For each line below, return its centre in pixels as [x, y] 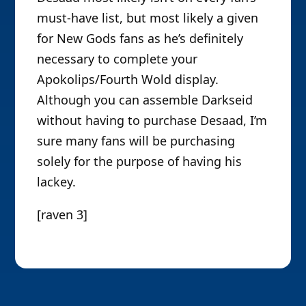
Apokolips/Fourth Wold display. [128, 80]
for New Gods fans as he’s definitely [140, 39]
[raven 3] [62, 215]
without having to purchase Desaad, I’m [152, 121]
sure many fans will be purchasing [136, 141]
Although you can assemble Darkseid [145, 100]
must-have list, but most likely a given [148, 18]
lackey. [57, 182]
